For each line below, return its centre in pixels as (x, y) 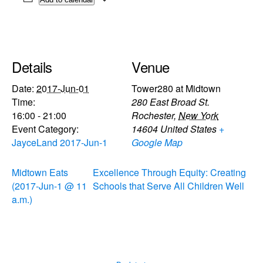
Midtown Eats (40, 172)
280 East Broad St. (171, 102)
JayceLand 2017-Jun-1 (60, 142)
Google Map (157, 142)
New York (198, 115)
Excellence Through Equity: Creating (169, 172)
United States (188, 129)
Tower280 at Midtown (176, 88)
